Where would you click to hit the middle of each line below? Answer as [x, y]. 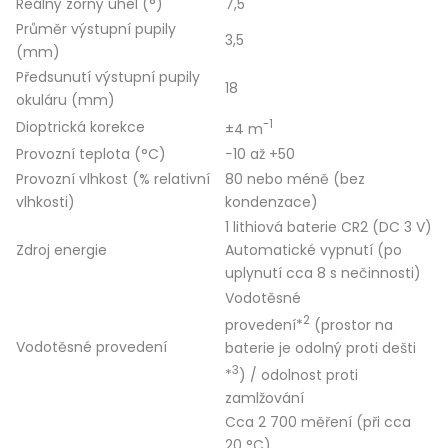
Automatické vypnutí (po [313, 250]
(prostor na [351, 325]
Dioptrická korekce [80, 127]
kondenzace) [271, 202]
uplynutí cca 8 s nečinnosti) [323, 273]
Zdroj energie [61, 250]
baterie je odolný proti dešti [320, 348]
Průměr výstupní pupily [96, 29]
